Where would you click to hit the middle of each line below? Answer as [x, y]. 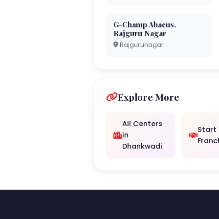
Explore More [149, 97]
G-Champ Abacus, [145, 24]
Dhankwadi [142, 146]
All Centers [142, 124]
